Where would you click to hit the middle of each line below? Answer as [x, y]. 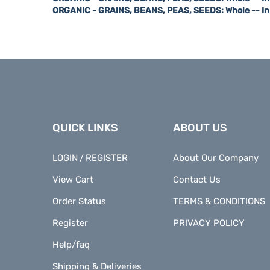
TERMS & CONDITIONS [219, 189]
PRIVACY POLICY [209, 211]
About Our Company [216, 146]
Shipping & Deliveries [97, 254]
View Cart [73, 168]
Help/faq [71, 233]
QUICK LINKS [85, 116]
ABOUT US [200, 116]
